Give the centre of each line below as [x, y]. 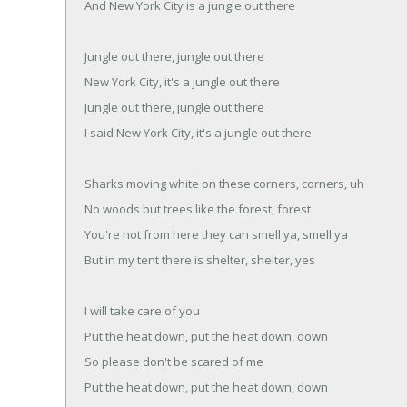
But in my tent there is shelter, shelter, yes [200, 259]
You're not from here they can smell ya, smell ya [216, 234]
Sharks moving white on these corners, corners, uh [224, 183]
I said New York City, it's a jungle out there [198, 132]
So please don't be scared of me [174, 361]
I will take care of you [142, 310]
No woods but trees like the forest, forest [198, 208]
